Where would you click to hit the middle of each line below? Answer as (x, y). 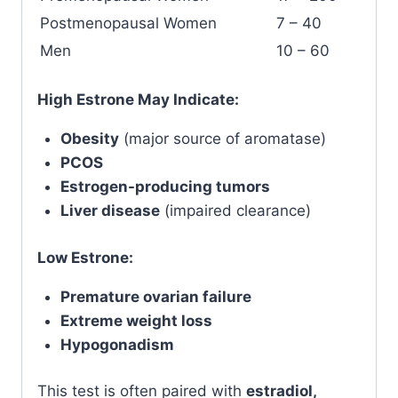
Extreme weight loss (136, 320)
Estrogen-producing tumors (165, 187)
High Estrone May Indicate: (138, 99)
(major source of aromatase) (222, 139)
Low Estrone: (85, 257)
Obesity (89, 139)
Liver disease (110, 211)
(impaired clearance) (235, 211)
